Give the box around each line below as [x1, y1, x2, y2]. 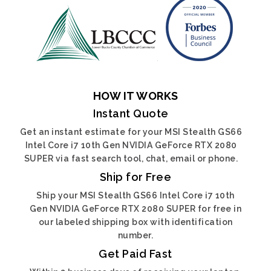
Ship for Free [99, 171, 172, 183]
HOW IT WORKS [93, 90, 178, 102]
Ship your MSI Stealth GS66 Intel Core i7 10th [36, 191, 235, 200]
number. [117, 230, 154, 240]
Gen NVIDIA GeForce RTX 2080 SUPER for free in [29, 204, 242, 214]
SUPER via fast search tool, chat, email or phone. [24, 154, 238, 163]
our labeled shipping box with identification [38, 217, 233, 227]
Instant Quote [93, 107, 169, 120]
